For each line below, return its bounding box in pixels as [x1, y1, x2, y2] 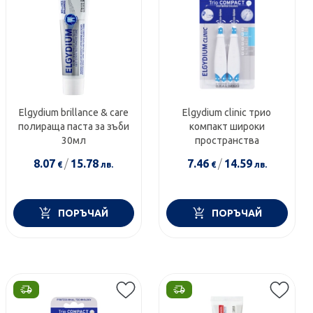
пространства [194, 134, 259, 146]
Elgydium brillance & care [18, 106, 129, 118]
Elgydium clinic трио [182, 106, 272, 118]
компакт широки [189, 120, 265, 132]
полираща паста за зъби [17, 120, 129, 132]
